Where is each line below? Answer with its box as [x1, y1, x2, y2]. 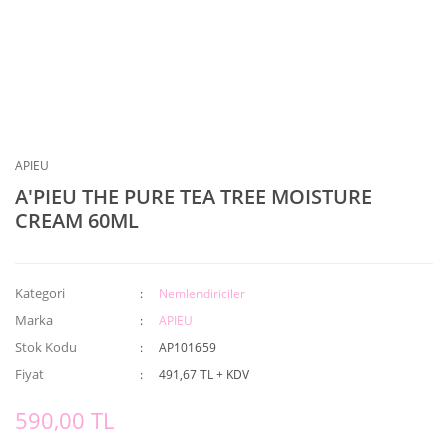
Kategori [15, 284, 65, 302]
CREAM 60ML [15, 207, 139, 234]
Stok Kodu [15, 338, 77, 356]
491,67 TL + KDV [159, 366, 250, 383]
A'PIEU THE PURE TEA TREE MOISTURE [15, 183, 372, 210]
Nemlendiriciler [159, 285, 246, 302]
